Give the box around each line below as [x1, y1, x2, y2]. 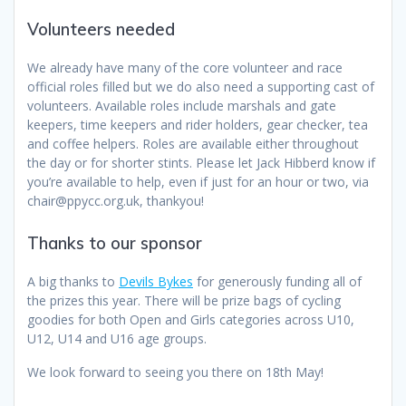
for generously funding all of [193, 272, 362, 290]
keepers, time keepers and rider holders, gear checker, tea [27, 115, 368, 133]
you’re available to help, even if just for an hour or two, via [27, 172, 369, 190]
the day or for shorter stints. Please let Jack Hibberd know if [27, 153, 375, 171]
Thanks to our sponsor [27, 232, 202, 254]
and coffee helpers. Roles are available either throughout [27, 134, 359, 152]
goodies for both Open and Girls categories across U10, [27, 310, 354, 328]
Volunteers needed [27, 18, 175, 40]
